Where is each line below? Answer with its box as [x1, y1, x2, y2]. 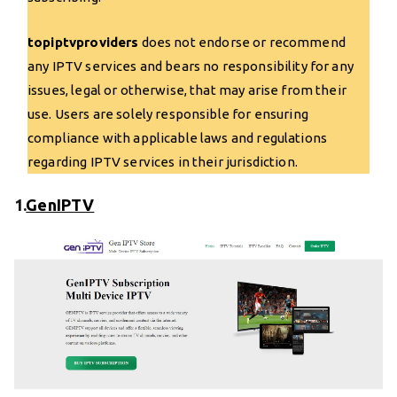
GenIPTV [26, 196, 95, 214]
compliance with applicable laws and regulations [27, 130, 328, 146]
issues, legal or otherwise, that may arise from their [27, 82, 346, 98]
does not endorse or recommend [138, 35, 346, 51]
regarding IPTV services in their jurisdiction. [27, 154, 298, 170]
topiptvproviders [27, 35, 139, 51]
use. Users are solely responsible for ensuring [27, 106, 308, 122]
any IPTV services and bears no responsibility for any [27, 58, 354, 74]
